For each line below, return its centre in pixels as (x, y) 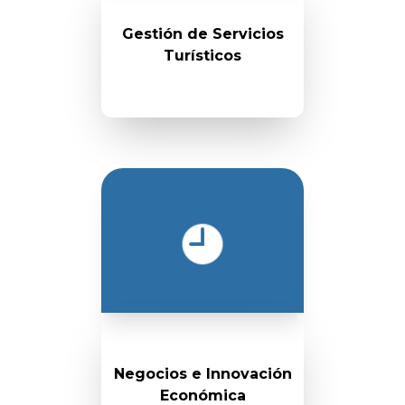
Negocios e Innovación (202, 374)
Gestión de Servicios (202, 34)
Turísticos (202, 56)
